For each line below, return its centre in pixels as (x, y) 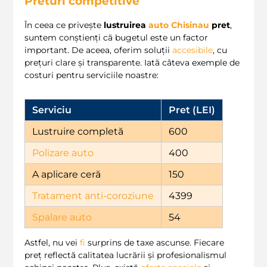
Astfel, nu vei (52, 242)
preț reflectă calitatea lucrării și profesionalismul (125, 255)
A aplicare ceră (66, 174)
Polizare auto (63, 153)
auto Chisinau (179, 25)
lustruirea (126, 25)
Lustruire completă (78, 131)
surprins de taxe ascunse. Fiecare (155, 242)
